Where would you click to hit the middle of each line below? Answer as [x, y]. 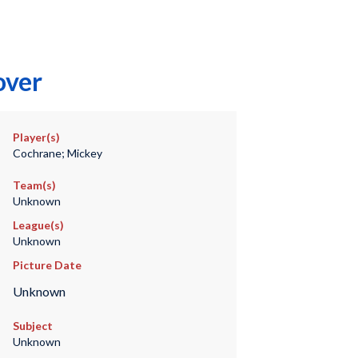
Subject [32, 326]
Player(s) [36, 137]
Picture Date [47, 265]
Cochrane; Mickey [57, 153]
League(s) [38, 225]
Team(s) [34, 185]
